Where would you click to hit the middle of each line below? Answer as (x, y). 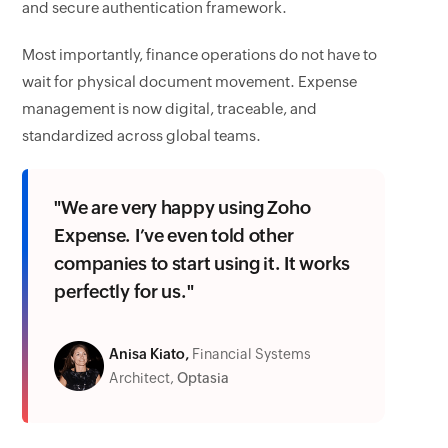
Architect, (142, 378)
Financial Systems (252, 354)
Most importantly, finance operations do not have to (200, 54)
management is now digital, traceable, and (170, 108)
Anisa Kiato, (149, 354)
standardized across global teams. (142, 135)
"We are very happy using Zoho (182, 207)
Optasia (203, 378)
